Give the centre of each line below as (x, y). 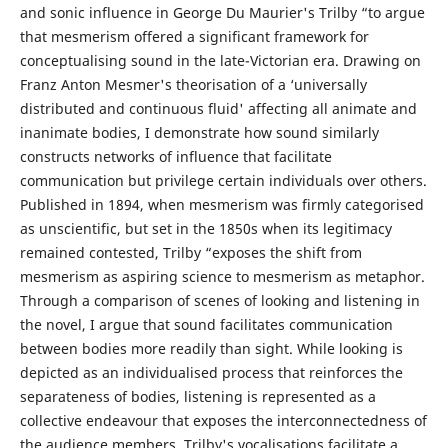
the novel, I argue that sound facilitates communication (206, 324)
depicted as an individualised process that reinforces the (211, 372)
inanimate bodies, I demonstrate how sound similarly (199, 132)
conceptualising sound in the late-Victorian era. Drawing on (220, 60)
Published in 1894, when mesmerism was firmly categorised (221, 204)
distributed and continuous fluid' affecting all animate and (218, 108)
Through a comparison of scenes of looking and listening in (219, 300)
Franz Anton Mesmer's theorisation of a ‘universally (193, 84)
